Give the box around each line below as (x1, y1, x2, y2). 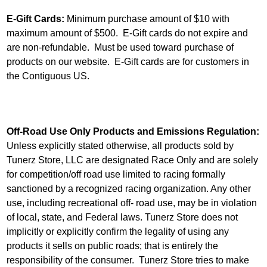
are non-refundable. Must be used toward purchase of (6, 42, 234, 52)
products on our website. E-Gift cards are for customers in (6, 56, 249, 67)
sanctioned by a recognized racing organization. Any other (6, 183, 251, 194)
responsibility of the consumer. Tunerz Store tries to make (6, 254, 249, 265)
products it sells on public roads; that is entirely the (6, 240, 218, 251)
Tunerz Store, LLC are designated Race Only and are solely (6, 154, 258, 165)
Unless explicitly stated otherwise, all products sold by (6, 140, 234, 151)
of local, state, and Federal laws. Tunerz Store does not (6, 212, 238, 222)
